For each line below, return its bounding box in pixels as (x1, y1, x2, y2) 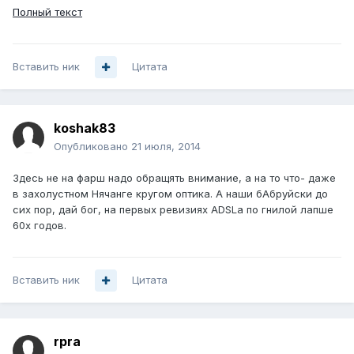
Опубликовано (54, 140, 131, 153)
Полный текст (13, 6, 82, 19)
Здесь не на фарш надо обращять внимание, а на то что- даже (13, 171, 336, 185)
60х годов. (13, 219, 66, 232)
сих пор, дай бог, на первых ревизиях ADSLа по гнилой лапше (13, 203, 333, 217)
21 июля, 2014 (131, 140, 201, 153)
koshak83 (54, 120, 115, 137)
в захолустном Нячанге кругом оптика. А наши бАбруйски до (13, 187, 328, 201)
